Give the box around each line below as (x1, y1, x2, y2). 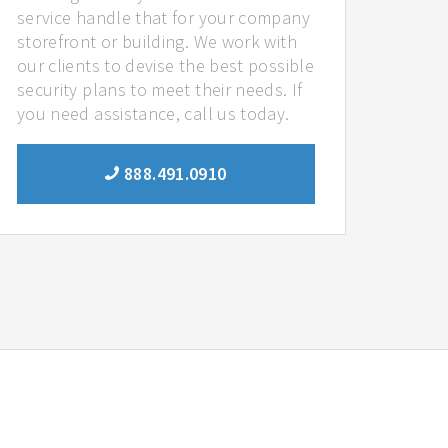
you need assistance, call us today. (16, 101, 290, 125)
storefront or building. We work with (16, 29, 297, 53)
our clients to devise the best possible (16, 53, 314, 77)
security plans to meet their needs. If (16, 77, 303, 101)
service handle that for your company (16, 5, 310, 29)
